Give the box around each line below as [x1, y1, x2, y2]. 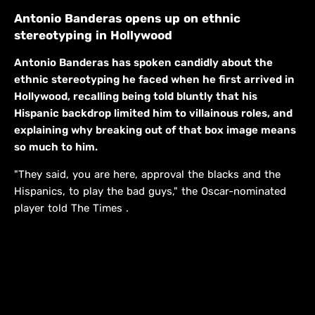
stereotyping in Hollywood [14, 28, 172, 43]
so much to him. [14, 141, 98, 154]
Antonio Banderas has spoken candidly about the [14, 56, 273, 70]
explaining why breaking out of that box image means [14, 124, 296, 137]
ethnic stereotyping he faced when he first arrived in [14, 73, 295, 86]
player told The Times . [14, 202, 129, 215]
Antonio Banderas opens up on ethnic [14, 11, 240, 26]
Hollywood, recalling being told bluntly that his [14, 90, 257, 103]
